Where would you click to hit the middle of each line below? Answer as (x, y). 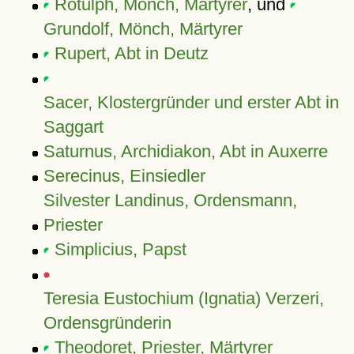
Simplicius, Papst (120, 249)
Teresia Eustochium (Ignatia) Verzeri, (183, 298)
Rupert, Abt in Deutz (131, 53)
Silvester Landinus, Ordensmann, (170, 200)
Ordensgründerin (107, 323)
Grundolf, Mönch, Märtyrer (143, 29)
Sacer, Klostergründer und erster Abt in (191, 102)
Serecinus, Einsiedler (124, 176)
